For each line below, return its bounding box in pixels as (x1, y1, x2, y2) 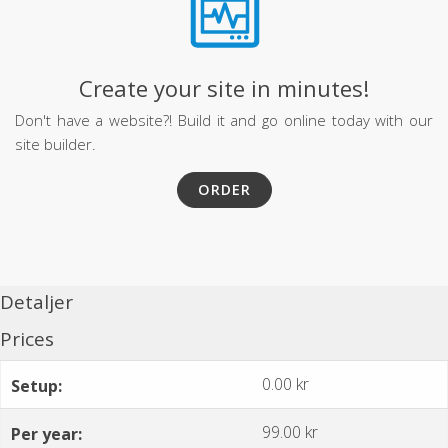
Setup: (11, 374, 62, 397)
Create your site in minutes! (79, 72, 369, 103)
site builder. (15, 133, 96, 154)
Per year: (11, 422, 82, 445)
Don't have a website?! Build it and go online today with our (15, 109, 433, 130)
